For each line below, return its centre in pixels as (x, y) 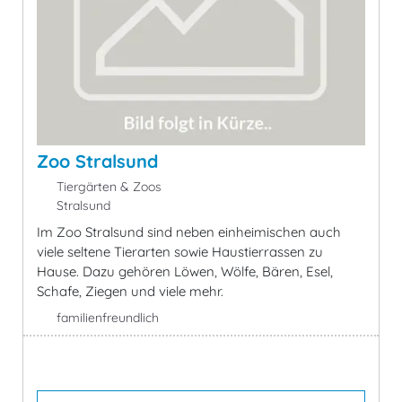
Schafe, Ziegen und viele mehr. (130, 291)
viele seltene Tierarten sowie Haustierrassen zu (180, 251)
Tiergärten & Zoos (107, 186)
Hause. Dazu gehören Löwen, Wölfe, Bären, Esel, (185, 271)
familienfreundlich (107, 317)
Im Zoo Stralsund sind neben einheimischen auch (189, 232)
